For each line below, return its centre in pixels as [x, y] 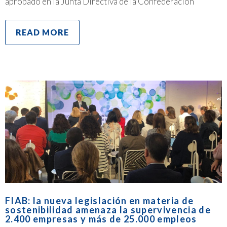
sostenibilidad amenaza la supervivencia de [108, 210]
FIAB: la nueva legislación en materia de [100, 200]
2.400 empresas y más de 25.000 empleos [101, 219]
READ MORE [42, 32]
